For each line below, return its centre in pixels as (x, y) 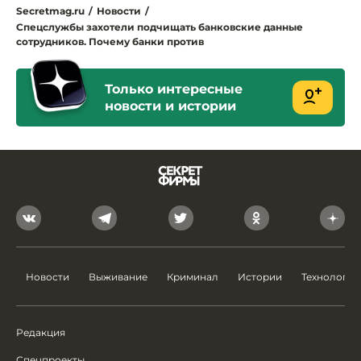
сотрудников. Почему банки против (110, 41)
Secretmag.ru (50, 10)
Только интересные (174, 89)
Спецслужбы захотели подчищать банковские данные (160, 27)
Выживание (118, 277)
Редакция (41, 332)
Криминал (193, 277)
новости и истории (170, 106)
